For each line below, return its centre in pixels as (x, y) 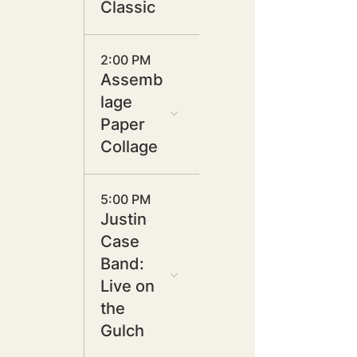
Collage (129, 147)
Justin (124, 219)
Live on (127, 286)
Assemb (132, 80)
